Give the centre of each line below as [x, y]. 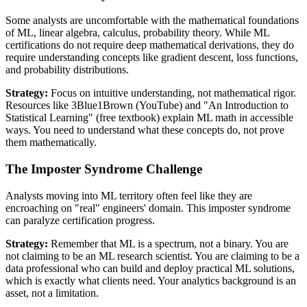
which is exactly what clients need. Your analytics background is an [151, 280]
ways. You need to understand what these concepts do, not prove [145, 130]
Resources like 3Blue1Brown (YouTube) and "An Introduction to [147, 106]
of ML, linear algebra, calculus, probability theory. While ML [137, 33]
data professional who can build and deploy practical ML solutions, [150, 268]
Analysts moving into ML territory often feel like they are [129, 195]
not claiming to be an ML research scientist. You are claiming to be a [152, 256]
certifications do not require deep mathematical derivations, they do [150, 45]
